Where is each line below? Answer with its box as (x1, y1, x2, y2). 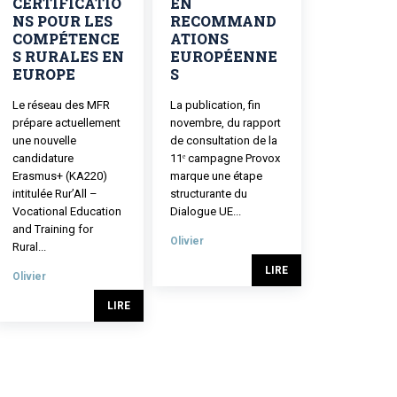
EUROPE (12, 64, 75, 83)
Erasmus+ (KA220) (12, 168, 107, 183)
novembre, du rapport (169, 115, 281, 129)
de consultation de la (169, 133, 277, 147)
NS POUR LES (12, 11, 113, 30)
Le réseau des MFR (12, 97, 110, 112)
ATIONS (169, 28, 229, 48)
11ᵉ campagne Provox (169, 151, 280, 165)
